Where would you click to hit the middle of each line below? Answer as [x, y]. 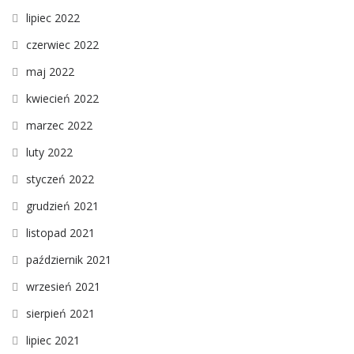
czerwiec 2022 [62, 44]
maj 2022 [50, 71]
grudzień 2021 [62, 205]
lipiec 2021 [53, 340]
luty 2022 [49, 152]
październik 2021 [69, 259]
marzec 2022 [59, 125]
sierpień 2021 [60, 313]
